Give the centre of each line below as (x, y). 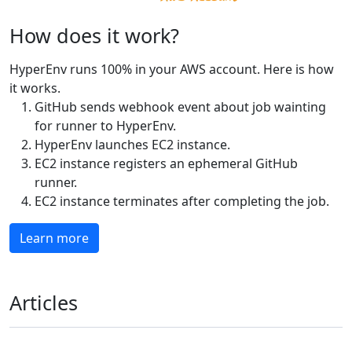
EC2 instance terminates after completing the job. (182, 201)
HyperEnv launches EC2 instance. (132, 145)
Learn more (54, 238)
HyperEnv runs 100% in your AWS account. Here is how (172, 69)
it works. (35, 88)
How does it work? (94, 35)
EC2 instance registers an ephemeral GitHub (166, 163)
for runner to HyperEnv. (105, 126)
